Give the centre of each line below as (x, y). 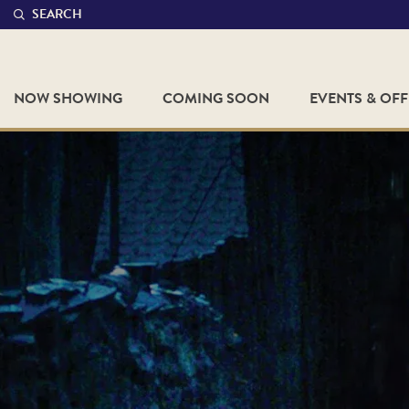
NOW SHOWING (68, 99)
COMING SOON (215, 99)
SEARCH (57, 14)
